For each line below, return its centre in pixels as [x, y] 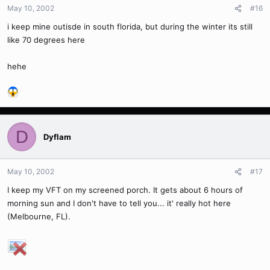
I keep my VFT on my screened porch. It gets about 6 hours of [125, 190]
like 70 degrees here [46, 40]
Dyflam [57, 137]
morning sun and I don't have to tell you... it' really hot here [119, 203]
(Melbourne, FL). [39, 217]
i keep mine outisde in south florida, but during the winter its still [130, 27]
